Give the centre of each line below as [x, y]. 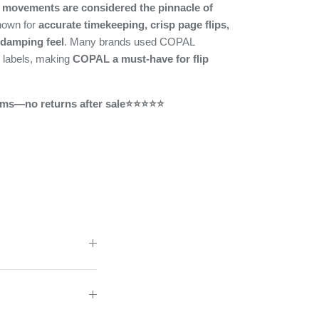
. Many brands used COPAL [129, 41]
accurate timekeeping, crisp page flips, [134, 24]
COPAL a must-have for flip [140, 58]
